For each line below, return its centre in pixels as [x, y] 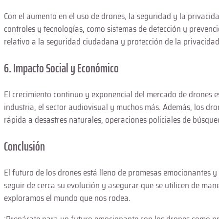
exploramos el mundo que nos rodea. [67, 198]
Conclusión [24, 146]
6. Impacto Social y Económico [61, 68]
